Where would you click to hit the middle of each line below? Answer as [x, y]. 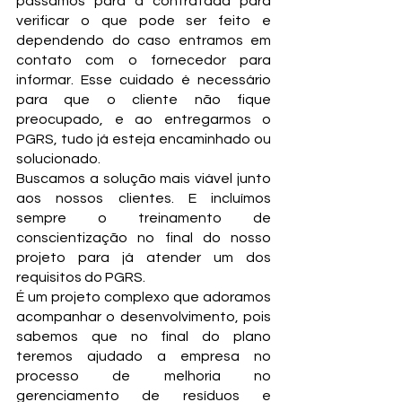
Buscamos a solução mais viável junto [144, 179]
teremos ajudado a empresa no [144, 356]
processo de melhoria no [144, 376]
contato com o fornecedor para [144, 60]
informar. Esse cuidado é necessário [144, 80]
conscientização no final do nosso [144, 238]
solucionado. [58, 159]
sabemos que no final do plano [144, 336]
